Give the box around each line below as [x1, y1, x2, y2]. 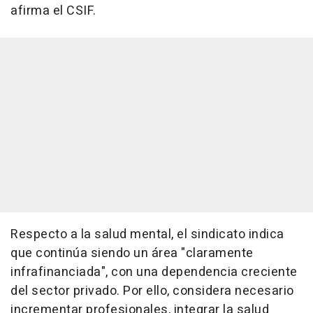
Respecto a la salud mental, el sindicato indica [10, 225, 284, 245]
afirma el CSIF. [10, 1, 96, 21]
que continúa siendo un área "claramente [10, 244, 254, 263]
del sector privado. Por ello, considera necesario [10, 282, 294, 301]
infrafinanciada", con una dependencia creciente [10, 263, 298, 282]
